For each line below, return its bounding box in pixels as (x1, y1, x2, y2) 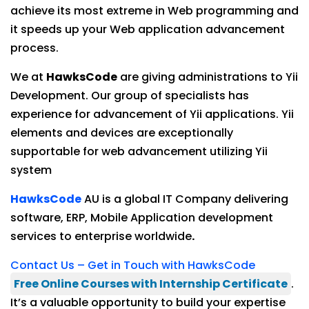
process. (10, 40, 59, 56)
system (10, 162, 52, 178)
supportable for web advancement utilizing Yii (10, 143, 268, 159)
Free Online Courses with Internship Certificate (14, 276, 288, 292)
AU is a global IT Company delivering (81, 191, 288, 207)
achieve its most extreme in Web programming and (10, 3, 299, 19)
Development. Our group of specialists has (10, 88, 249, 103)
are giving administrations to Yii (117, 69, 298, 85)
